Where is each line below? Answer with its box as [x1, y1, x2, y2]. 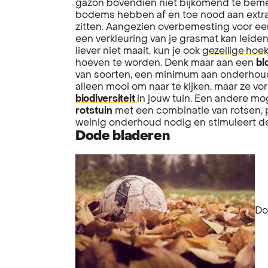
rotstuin [75, 106, 112, 116]
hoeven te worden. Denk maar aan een [75, 58, 256, 68]
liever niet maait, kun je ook [75, 46, 202, 56]
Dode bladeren [75, 130, 170, 143]
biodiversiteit [75, 94, 135, 104]
